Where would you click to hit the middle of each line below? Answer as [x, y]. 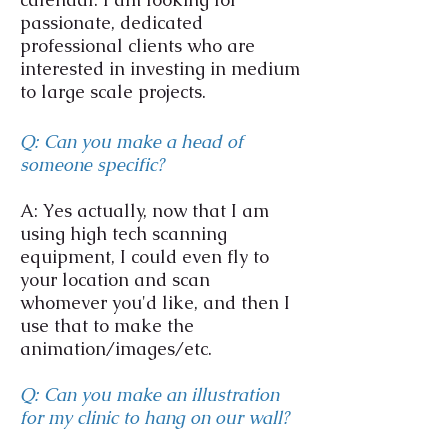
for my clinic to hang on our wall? [154, 417]
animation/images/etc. [116, 348]
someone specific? [92, 164]
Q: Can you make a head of [131, 141]
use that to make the [107, 325]
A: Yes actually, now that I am [144, 210]
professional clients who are [137, 45]
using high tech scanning [123, 233]
